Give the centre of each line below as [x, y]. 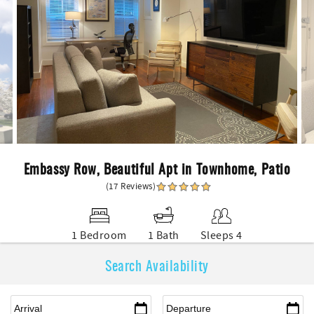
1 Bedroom [99, 235]
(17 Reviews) [131, 186]
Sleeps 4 [221, 235]
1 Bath [163, 235]
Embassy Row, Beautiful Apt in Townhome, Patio [157, 168]
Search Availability [157, 265]
